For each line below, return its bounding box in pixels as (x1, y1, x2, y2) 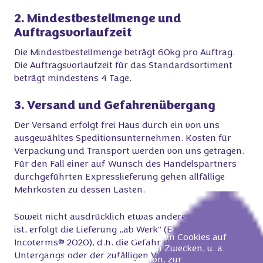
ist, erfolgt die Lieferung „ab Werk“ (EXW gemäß (14, 225, 220, 235)
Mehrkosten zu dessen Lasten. (14, 186, 145, 195)
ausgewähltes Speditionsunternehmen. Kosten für (14, 134, 231, 143)
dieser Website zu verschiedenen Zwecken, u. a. (22, 244, 225, 254)
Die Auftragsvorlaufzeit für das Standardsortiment (14, 61, 232, 70)
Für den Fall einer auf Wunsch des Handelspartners (14, 160, 237, 169)
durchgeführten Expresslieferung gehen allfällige (14, 173, 225, 182)
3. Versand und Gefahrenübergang (14, 100, 215, 112)
